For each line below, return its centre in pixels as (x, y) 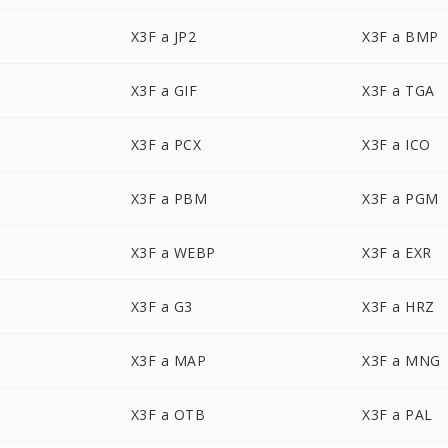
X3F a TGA (398, 90)
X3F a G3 (161, 306)
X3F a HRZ (398, 306)
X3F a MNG (401, 360)
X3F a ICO (396, 144)
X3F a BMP (400, 36)
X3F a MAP (168, 360)
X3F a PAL (397, 414)
